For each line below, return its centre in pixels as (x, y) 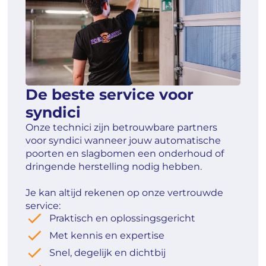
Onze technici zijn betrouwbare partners (122, 128)
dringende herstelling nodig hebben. (116, 167)
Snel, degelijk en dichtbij (108, 253)
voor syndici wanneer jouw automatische (123, 141)
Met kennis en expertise (107, 236)
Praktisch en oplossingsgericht (123, 218)
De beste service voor (110, 95)
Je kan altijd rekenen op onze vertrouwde (125, 193)
